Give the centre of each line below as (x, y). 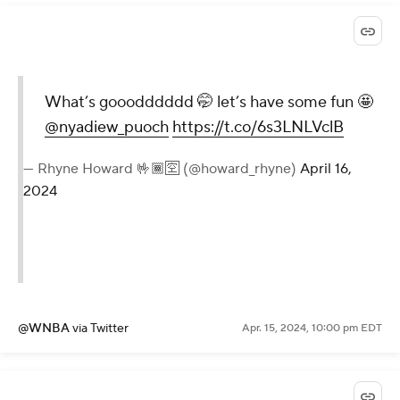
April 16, (326, 169)
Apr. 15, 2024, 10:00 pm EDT (312, 329)
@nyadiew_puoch (107, 128)
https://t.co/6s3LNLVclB (258, 128)
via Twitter (100, 329)
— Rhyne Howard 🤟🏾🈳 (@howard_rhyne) (162, 169)
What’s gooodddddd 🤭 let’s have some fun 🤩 (209, 103)
